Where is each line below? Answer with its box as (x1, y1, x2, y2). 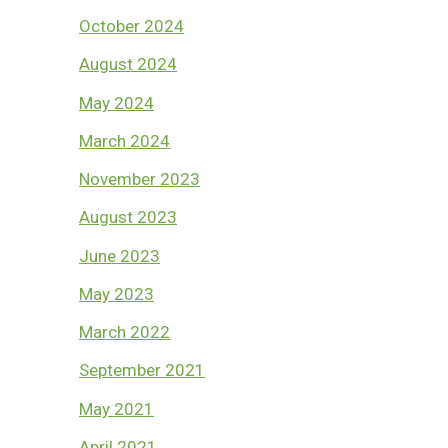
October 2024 (79, 16, 185, 37)
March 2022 (79, 322, 171, 343)
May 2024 (79, 92, 155, 113)
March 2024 (79, 130, 171, 151)
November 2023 (79, 169, 201, 190)
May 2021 (79, 398, 155, 419)
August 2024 (79, 54, 178, 75)
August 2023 (79, 207, 178, 228)
